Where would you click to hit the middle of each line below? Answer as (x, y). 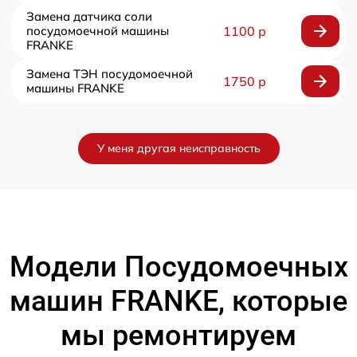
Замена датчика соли (89, 17)
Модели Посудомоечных (178, 267)
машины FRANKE (75, 88)
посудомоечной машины (98, 31)
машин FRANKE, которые (178, 302)
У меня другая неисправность (178, 149)
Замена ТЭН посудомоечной (110, 74)
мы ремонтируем (178, 336)
